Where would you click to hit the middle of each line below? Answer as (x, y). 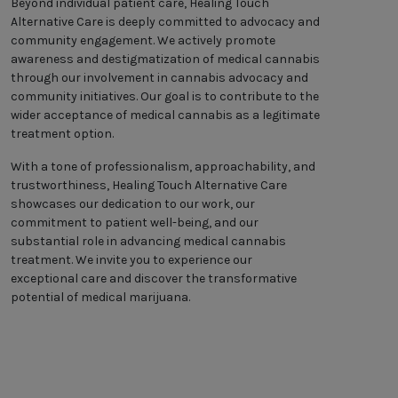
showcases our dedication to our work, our (133, 204)
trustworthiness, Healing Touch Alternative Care (149, 186)
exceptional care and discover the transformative (154, 279)
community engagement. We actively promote (143, 41)
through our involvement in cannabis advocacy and (159, 78)
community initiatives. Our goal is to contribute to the (165, 97)
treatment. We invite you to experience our (131, 260)
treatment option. (62, 134)
